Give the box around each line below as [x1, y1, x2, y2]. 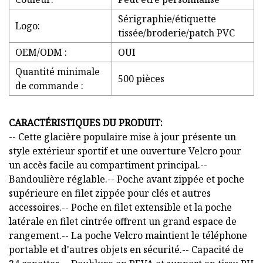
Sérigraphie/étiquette [118, 12, 216, 26]
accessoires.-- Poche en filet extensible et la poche [9, 201, 232, 214]
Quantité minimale [15, 65, 100, 79]
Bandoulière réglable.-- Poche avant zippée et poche [9, 173, 244, 186]
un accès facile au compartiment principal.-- [9, 159, 207, 172]
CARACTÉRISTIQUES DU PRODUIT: [9, 116, 163, 130]
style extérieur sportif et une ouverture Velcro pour [9, 144, 241, 158]
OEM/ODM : [15, 46, 67, 59]
